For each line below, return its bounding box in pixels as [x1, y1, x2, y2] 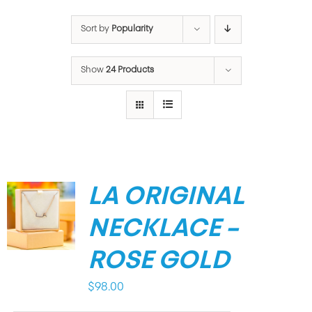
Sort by [80, 24, 111, 33]
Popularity [111, 24, 153, 33]
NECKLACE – [87, 217, 238, 242]
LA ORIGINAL [87, 185, 244, 210]
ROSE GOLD [87, 249, 229, 274]
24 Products [105, 65, 154, 75]
